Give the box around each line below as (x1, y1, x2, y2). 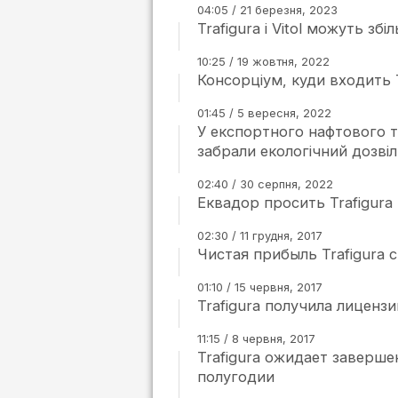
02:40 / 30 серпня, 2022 (197, 177, 333, 191)
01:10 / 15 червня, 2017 (197, 280, 322, 294)
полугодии (197, 368, 275, 386)
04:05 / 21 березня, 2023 (197, 3, 338, 17)
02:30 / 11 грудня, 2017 (197, 228, 322, 243)
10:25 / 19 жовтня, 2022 (197, 54, 330, 68)
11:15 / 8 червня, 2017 (197, 331, 315, 346)
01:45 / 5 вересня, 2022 (197, 106, 331, 120)
